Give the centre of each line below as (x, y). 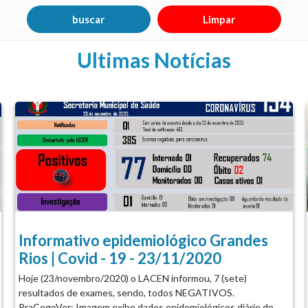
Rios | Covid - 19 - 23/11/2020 (120, 258)
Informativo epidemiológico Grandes (143, 240)
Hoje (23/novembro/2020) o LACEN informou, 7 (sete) (132, 278)
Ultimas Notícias (154, 59)
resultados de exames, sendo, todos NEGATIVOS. (126, 292)
